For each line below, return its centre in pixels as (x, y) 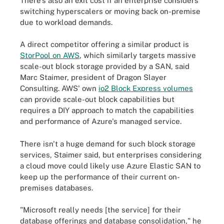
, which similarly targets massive (138, 55)
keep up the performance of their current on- (100, 176)
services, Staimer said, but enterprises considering (111, 154)
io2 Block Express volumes (146, 88)
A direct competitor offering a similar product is (104, 44)
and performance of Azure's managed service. (101, 121)
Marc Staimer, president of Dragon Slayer (93, 77)
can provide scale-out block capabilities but (97, 99)
